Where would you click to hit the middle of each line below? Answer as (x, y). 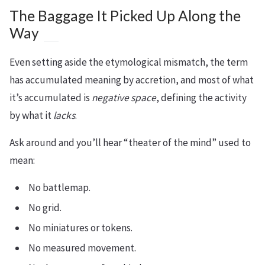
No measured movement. (82, 248)
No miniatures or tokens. (80, 227)
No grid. (45, 207)
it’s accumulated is (51, 97)
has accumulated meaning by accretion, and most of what (132, 80)
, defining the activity (201, 97)
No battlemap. (59, 187)
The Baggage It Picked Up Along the (125, 15)
